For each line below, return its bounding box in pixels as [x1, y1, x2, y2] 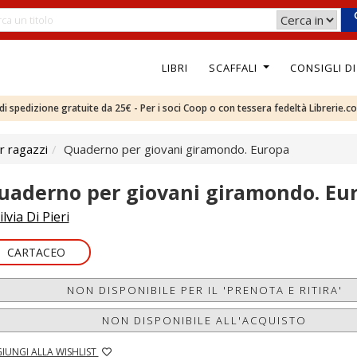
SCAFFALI [208, 60, 261, 75]
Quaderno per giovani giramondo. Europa [64, 141, 289, 157]
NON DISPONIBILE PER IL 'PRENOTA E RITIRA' [66, 283, 343, 297]
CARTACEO [6, 245, 65, 260]
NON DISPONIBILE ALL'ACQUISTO [102, 313, 308, 328]
